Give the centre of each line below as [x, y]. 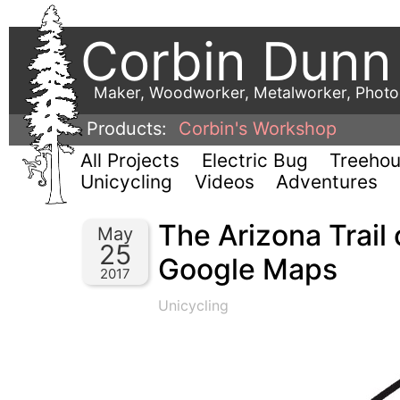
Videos [224, 182]
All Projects [130, 160]
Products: [129, 129]
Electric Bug [254, 160]
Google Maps [248, 269]
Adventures [327, 182]
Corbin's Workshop [258, 129]
